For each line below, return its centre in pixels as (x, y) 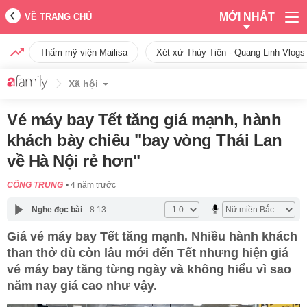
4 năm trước (93, 185)
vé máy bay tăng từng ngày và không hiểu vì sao (149, 269)
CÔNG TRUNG (35, 185)
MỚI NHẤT (247, 17)
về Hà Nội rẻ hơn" (74, 161)
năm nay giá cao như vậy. (82, 286)
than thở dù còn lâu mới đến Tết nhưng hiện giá (148, 253)
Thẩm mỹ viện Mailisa (84, 52)
